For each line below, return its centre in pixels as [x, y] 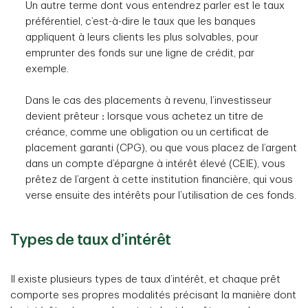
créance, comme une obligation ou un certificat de [147, 132]
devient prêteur [62, 117]
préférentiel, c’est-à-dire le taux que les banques [141, 22]
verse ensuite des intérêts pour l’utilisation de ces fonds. [161, 196]
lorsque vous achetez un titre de [185, 117]
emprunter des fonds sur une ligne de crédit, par [140, 53]
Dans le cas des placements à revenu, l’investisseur [148, 101]
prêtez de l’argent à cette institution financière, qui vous [159, 180]
